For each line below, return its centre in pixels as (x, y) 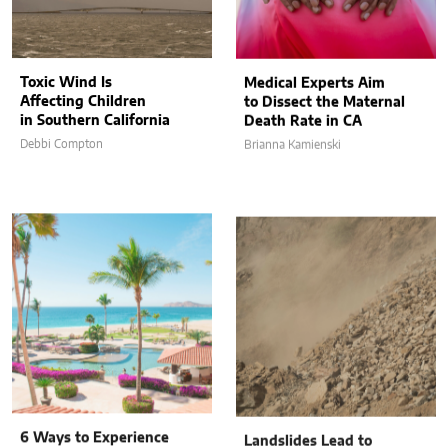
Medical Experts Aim (314, 82)
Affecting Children (83, 101)
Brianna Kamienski (292, 143)
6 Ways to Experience (94, 427)
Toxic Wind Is (66, 82)
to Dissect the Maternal (324, 101)
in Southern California (95, 120)
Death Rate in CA (303, 120)
